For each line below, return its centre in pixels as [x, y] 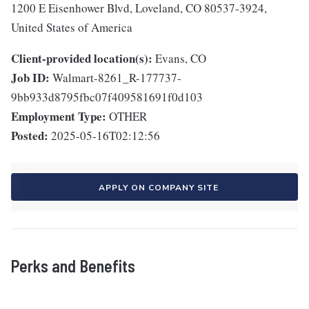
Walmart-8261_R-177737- [117, 78]
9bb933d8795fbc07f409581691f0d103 [107, 97]
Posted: [30, 136]
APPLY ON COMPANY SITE [159, 188]
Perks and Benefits [73, 266]
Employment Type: [59, 117]
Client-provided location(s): [82, 59]
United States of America [72, 28]
